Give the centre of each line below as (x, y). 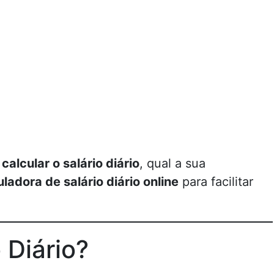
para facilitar (216, 182)
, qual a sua (172, 163)
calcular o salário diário (71, 163)
